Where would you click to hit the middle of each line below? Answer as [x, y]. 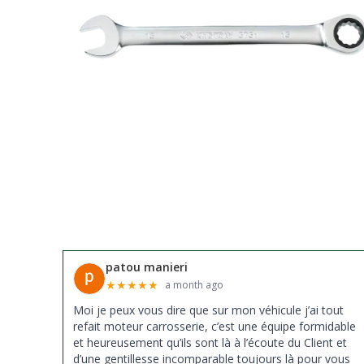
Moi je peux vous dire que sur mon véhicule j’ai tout [209, 310]
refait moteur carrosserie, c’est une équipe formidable [215, 327]
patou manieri [147, 267]
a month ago [195, 285]
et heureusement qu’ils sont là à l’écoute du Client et [210, 343]
